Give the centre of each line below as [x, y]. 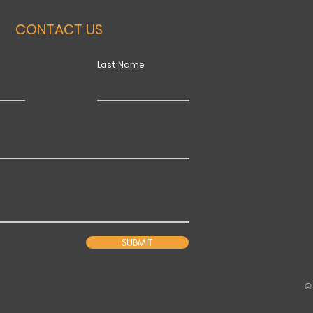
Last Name [121, 65]
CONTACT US [59, 29]
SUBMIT [137, 242]
